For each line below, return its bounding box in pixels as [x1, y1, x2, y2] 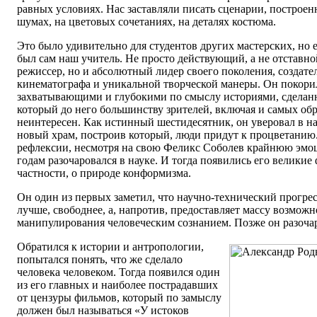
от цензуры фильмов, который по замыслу [17, 292, 221, 304]
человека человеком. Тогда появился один [17, 266, 220, 279]
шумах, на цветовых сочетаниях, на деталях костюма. [17, 16, 276, 28]
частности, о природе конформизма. [17, 167, 191, 180]
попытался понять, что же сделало [17, 253, 183, 266]
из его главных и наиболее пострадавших [17, 279, 218, 292]
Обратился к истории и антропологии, [17, 241, 204, 253]
